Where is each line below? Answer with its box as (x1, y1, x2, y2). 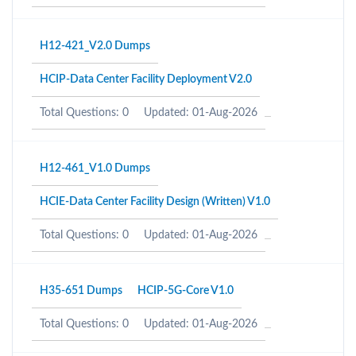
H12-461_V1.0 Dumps (40, 163, 150, 174)
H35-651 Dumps (40, 285, 122, 296)
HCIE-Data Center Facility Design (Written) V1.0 (40, 196, 270, 207)
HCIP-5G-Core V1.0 (137, 285, 234, 296)
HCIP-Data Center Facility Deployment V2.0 (40, 74, 252, 85)
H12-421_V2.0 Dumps (40, 41, 150, 52)
